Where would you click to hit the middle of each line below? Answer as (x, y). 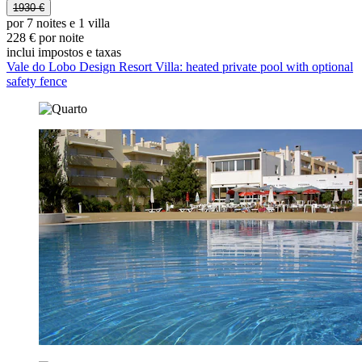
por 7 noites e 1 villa (58, 23)
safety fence (37, 82)
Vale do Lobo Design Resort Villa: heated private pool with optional (180, 67)
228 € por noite (45, 38)
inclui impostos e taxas (64, 53)
